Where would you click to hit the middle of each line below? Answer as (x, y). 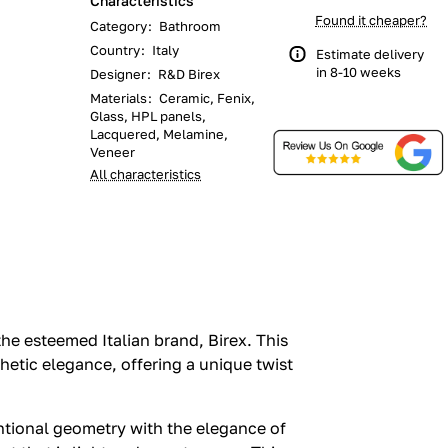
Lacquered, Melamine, (159, 134)
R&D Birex (189, 74)
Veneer (112, 152)
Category (118, 26)
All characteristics (145, 174)
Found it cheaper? (371, 20)
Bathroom (190, 26)
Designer (118, 74)
